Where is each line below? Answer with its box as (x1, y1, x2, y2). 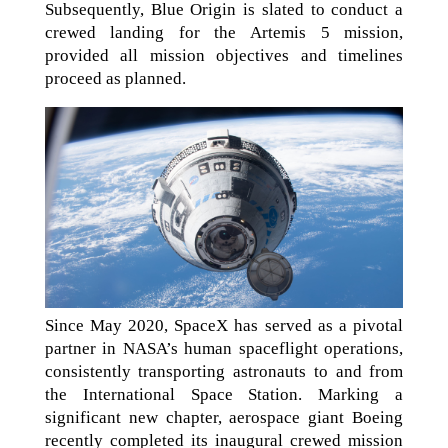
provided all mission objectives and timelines (44, 45, 404, 65)
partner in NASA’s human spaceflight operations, (44, 339, 404, 359)
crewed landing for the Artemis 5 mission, (44, 22, 404, 42)
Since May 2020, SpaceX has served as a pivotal (44, 316, 404, 336)
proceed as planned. (44, 68, 186, 88)
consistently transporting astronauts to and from (44, 362, 404, 382)
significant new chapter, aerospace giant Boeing (44, 408, 404, 428)
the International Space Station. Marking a (44, 385, 404, 405)
